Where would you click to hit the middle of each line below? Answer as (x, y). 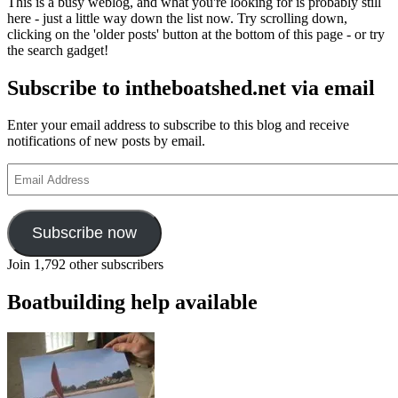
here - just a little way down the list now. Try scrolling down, (177, 18)
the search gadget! (58, 50)
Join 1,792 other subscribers (85, 265)
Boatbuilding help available (132, 302)
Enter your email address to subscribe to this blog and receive (178, 125)
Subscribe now (84, 233)
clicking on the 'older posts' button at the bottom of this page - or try (196, 34)
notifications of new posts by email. (106, 141)
